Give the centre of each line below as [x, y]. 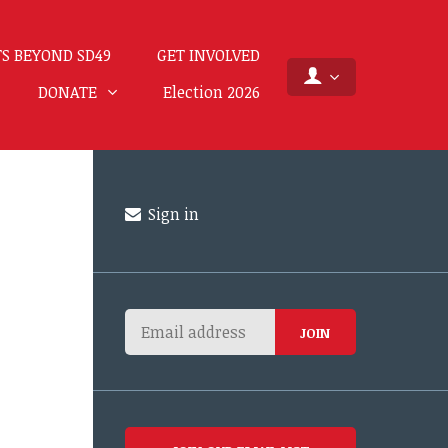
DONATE [69, 92]
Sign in [172, 214]
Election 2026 [211, 92]
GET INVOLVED [208, 55]
